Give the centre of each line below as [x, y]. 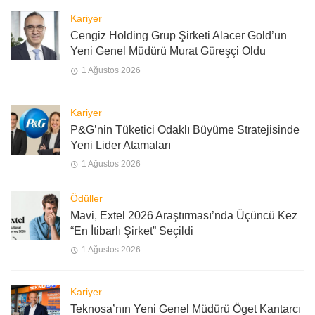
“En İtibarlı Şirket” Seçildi [132, 231]
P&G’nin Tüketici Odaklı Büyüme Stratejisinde [185, 129]
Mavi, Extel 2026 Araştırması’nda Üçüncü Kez [184, 215]
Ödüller [86, 198]
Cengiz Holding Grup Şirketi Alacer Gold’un [179, 36]
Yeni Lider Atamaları [121, 145]
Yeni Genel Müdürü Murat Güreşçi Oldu [168, 51]
